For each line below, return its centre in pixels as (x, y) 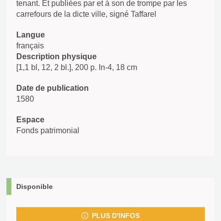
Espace (30, 120)
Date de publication (53, 88)
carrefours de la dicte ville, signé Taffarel (86, 14)
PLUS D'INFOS (115, 216)
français (30, 46)
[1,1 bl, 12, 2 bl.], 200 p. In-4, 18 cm (77, 67)
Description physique (56, 56)
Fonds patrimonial (48, 130)
